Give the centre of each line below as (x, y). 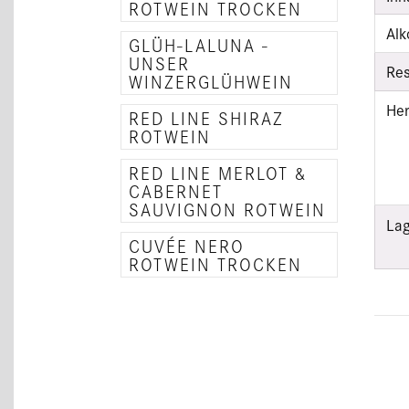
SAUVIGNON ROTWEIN (227, 209)
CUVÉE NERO (187, 246)
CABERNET (176, 191)
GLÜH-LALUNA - (199, 45)
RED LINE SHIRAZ (206, 118)
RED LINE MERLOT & (218, 173)
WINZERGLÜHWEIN (211, 81)
